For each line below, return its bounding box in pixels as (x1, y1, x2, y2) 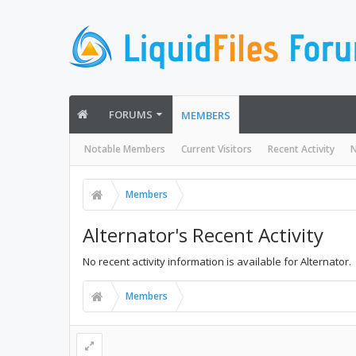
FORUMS (108, 107, 153, 122)
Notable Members (84, 142, 165, 156)
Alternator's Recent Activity (83, 222, 323, 248)
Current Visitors (181, 142, 252, 156)
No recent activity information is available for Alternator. (83, 254, 351, 269)
